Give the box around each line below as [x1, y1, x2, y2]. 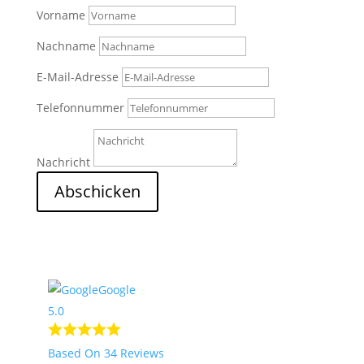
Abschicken [54, 180, 141, 202]
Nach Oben [36, 237, 98, 253]
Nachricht [36, 154, 90, 170]
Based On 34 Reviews [47, 344, 164, 361]
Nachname [36, 37, 96, 54]
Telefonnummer [36, 99, 124, 115]
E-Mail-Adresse [36, 68, 119, 84]
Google [97, 281, 136, 297]
